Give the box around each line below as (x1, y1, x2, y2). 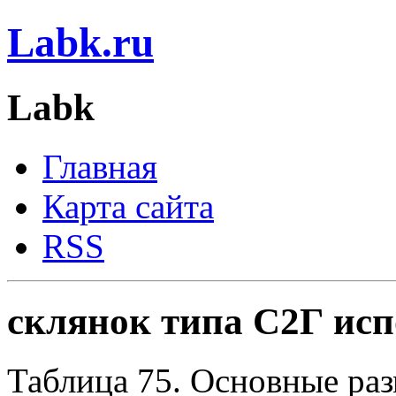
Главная (42, 147, 157, 186)
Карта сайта (42, 187, 214, 225)
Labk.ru (7, 19, 154, 66)
